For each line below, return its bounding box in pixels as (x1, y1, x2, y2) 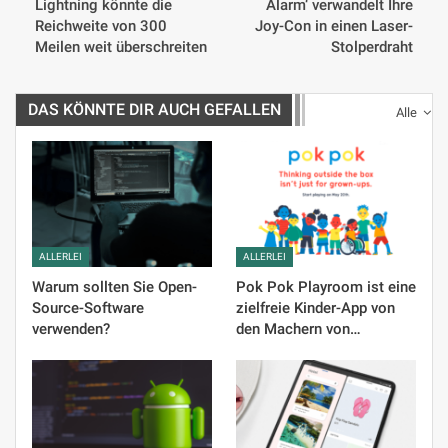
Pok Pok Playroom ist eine (236, 278, 416, 297)
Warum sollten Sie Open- (32, 278, 197, 297)
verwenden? (32, 320, 110, 339)
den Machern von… (236, 320, 361, 339)
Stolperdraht (331, 38, 413, 57)
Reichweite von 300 (35, 17, 167, 36)
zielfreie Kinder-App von (236, 299, 395, 318)
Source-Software (32, 299, 144, 318)
